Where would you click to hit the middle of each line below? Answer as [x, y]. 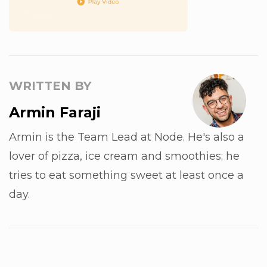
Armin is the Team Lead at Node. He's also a [127, 137]
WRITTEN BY [50, 86]
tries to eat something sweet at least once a [126, 175]
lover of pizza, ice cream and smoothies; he [124, 156]
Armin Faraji [55, 112]
